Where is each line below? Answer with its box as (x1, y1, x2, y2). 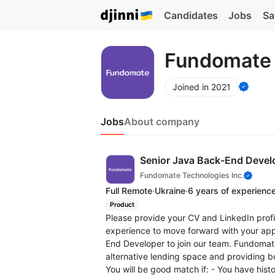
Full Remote (106, 185, 152, 196)
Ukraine (155, 185, 185, 196)
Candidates (163, 9, 218, 21)
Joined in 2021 (172, 81, 231, 92)
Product (109, 201, 134, 209)
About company (124, 115, 199, 128)
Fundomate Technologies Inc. (140, 170, 244, 180)
